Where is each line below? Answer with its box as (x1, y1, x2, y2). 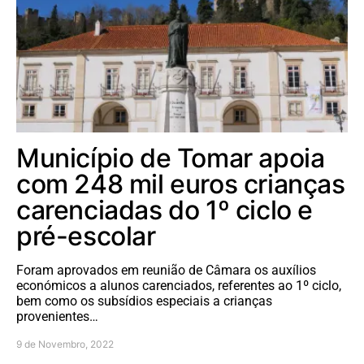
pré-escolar (16, 220, 156, 253)
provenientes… (16, 309, 98, 325)
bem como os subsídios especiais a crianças (16, 293, 272, 310)
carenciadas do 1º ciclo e (16, 194, 314, 227)
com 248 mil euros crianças (16, 168, 345, 201)
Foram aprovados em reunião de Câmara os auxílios (16, 262, 316, 279)
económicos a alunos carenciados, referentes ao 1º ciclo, (16, 278, 341, 294)
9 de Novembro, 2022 (16, 338, 114, 351)
